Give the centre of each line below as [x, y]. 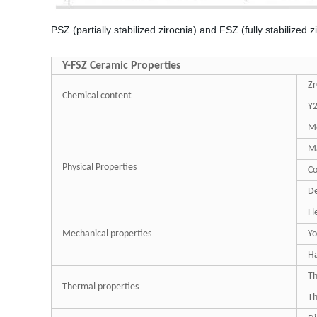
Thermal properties [100, 287]
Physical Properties [99, 167]
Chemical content [97, 96]
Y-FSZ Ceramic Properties [121, 66]
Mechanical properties [107, 234]
